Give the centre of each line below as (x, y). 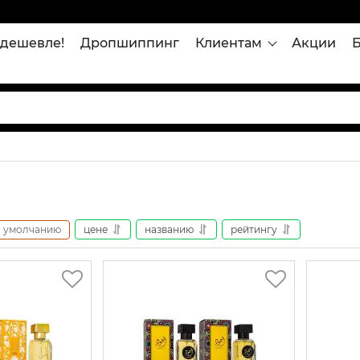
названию (169, 229)
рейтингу (254, 229)
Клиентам (229, 43)
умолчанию (32, 229)
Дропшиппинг (130, 43)
